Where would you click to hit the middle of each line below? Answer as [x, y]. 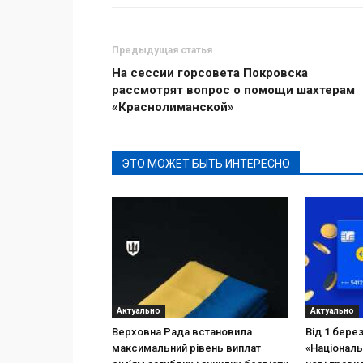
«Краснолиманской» [173, 107]
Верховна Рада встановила [182, 332]
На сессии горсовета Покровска [210, 73]
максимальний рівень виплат [186, 348]
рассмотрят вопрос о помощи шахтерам [233, 90]
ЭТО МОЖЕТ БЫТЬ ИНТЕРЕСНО [206, 164]
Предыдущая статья [162, 51]
